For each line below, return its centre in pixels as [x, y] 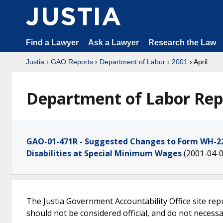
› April [198, 62]
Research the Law [182, 43]
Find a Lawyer [52, 43]
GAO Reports [72, 62]
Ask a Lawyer [114, 43]
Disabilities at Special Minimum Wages [104, 153]
